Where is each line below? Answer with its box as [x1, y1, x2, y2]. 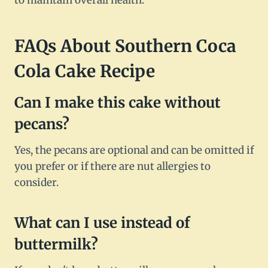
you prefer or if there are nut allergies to [14, 160, 211, 173]
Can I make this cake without [14, 93, 221, 112]
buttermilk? [14, 235, 98, 254]
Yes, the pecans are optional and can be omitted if [14, 144, 254, 157]
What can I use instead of [14, 214, 190, 233]
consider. [14, 176, 59, 190]
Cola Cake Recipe [14, 60, 155, 83]
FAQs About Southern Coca [14, 35, 236, 57]
